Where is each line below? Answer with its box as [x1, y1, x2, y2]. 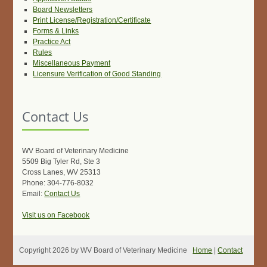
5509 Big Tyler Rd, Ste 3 [22, 157, 101, 166]
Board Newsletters [33, 5, 93, 14]
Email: [22, 190, 45, 198]
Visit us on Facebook [22, 211, 90, 219]
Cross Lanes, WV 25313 [22, 168, 101, 176]
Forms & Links [33, 27, 79, 35]
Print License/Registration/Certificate [33, 16, 151, 24]
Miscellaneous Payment [33, 59, 111, 67]
